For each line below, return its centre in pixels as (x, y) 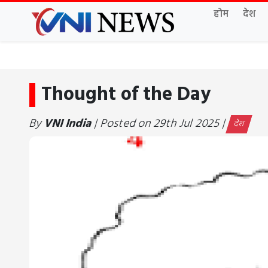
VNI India (68, 124)
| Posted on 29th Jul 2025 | (160, 124)
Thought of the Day (126, 95)
